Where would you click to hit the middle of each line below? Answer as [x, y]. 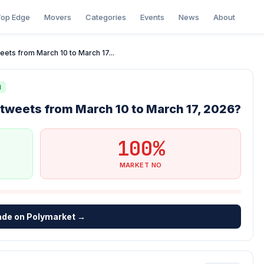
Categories [105, 17]
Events [152, 17]
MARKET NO [141, 165]
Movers [57, 17]
